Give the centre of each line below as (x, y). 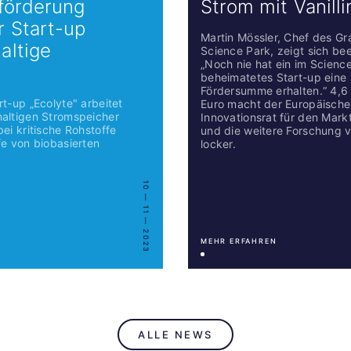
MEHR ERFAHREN (239, 241)
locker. (218, 144)
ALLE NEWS (175, 334)
